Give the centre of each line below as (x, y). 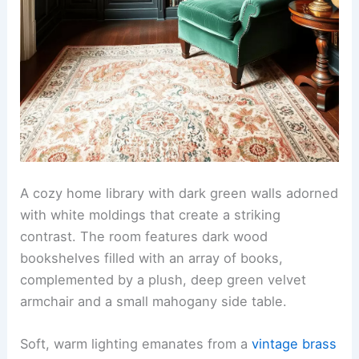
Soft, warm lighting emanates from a (136, 344)
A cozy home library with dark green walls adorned (179, 193)
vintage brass (294, 344)
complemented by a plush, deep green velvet (163, 279)
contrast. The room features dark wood (144, 236)
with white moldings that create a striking (151, 214)
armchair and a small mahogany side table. (154, 301)
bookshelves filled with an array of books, (152, 258)
